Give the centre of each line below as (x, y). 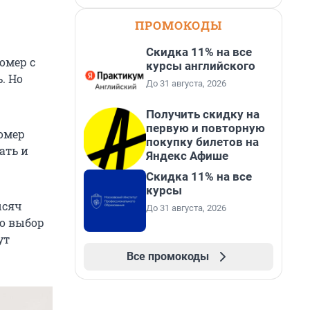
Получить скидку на (203, 114)
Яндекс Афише (187, 156)
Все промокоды (167, 256)
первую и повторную (206, 128)
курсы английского (201, 66)
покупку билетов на (202, 142)
